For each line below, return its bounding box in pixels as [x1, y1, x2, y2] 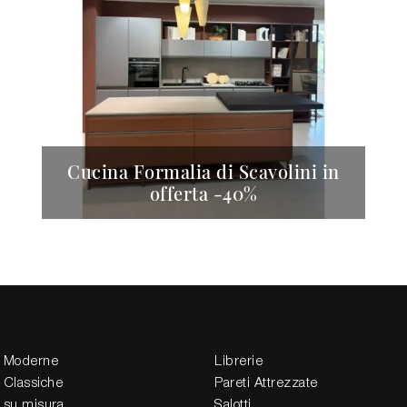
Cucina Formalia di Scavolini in [67, 159, 340, 184]
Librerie [214, 355, 263, 369]
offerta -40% [149, 181, 258, 206]
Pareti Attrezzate [214, 377, 318, 391]
